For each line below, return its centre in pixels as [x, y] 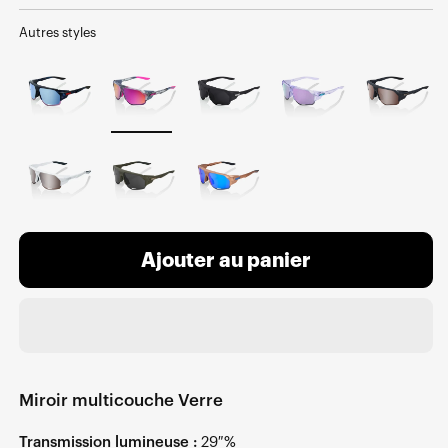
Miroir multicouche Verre [121, 401]
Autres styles [57, 33]
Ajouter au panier [226, 260]
